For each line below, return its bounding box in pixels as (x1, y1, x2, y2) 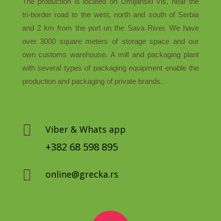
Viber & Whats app (45, 123, 126, 135)
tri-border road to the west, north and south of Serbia (22, 10, 199, 19)
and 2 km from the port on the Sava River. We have (22, 23, 199, 32)
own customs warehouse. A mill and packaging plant (22, 50, 199, 59)
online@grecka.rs (45, 168, 118, 180)
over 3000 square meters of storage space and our (22, 37, 199, 45)
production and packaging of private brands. (22, 76, 162, 85)
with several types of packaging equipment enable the (22, 63, 199, 72)
